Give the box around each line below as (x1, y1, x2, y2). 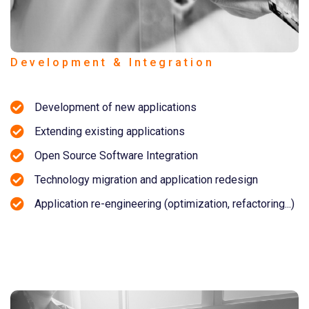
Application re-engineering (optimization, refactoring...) (34, 197, 295, 211)
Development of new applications (34, 101, 197, 114)
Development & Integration (10, 56, 215, 70)
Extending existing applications (34, 125, 185, 139)
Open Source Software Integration (34, 149, 198, 163)
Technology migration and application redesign (34, 173, 258, 187)
